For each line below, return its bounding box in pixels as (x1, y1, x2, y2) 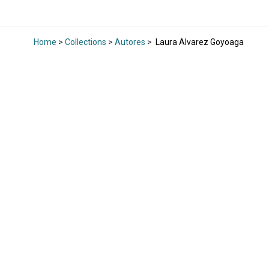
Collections (65, 37, 106, 47)
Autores (115, 37, 145, 47)
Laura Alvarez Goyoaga (154, 37, 244, 47)
